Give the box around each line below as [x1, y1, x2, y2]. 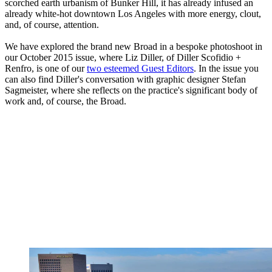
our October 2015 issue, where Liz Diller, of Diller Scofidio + [5, 52, 241, 63]
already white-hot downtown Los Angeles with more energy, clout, [5, 8, 261, 19]
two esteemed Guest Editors [87, 63, 194, 74]
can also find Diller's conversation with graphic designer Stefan [5, 74, 246, 85]
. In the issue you [194, 63, 259, 74]
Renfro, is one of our [5, 63, 87, 74]
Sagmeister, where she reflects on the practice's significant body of [5, 85, 257, 96]
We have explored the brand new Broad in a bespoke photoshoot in [5, 41, 262, 52]
